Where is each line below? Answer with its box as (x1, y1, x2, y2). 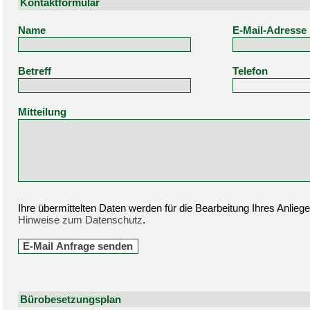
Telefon (232, 65, 268, 77)
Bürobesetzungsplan (20, 293, 121, 305)
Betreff (18, 65, 51, 77)
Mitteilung (18, 106, 66, 118)
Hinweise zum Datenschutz (18, 214, 143, 226)
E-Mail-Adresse (232, 24, 307, 36)
